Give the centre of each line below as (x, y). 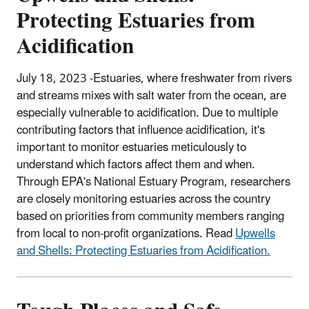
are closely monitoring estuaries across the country (143, 199)
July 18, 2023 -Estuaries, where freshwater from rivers (154, 78)
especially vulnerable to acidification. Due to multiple (147, 113)
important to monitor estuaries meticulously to (131, 147)
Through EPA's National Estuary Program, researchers (153, 182)
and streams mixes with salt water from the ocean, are (151, 96)
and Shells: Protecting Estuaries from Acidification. (143, 251)
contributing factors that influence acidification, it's (141, 130)
